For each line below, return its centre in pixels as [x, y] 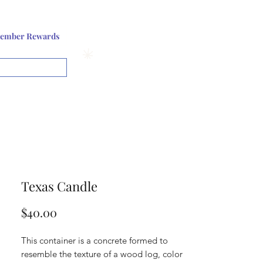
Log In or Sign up [112, 35]
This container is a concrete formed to [95, 240]
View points [116, 54]
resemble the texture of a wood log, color [102, 254]
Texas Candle [59, 186]
